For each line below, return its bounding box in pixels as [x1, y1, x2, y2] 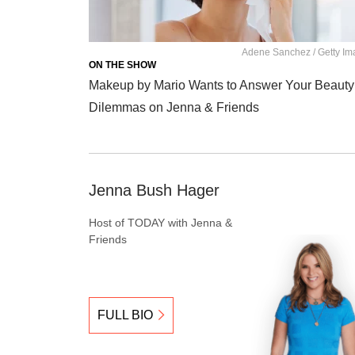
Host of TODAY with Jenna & [89, 216, 232, 229]
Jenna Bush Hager [89, 181, 219, 199]
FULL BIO [97, 307, 153, 322]
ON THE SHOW [89, 59, 156, 71]
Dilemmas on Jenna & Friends [89, 100, 259, 114]
